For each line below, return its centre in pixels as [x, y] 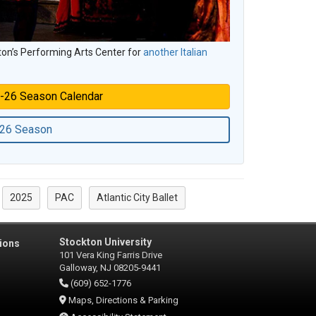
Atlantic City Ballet [137, 198]
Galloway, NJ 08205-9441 [110, 268]
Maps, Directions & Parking [123, 300]
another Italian [175, 53]
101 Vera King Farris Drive [110, 255]
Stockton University [105, 242]
